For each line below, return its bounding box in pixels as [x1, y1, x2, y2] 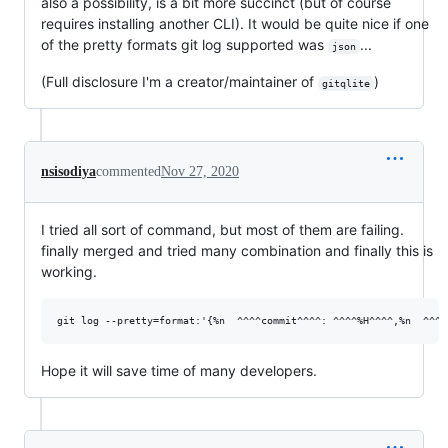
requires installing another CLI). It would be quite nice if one [41, 15, 429, 33]
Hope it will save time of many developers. [41, 362, 317, 380]
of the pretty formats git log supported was [41, 36, 328, 54]
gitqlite [321, 78, 370, 90]
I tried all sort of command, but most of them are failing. [41, 221, 404, 239]
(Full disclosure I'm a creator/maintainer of [41, 73, 318, 91]
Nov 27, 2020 [161, 164, 239, 180]
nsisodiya [41, 164, 96, 180]
